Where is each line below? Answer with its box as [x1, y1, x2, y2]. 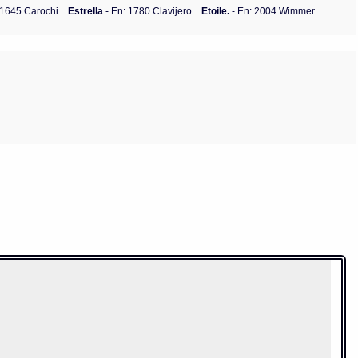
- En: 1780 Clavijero [103, 5, 193, 16]
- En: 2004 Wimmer [229, 5, 316, 16]
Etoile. [201, 5, 230, 16]
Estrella [68, 5, 104, 16]
